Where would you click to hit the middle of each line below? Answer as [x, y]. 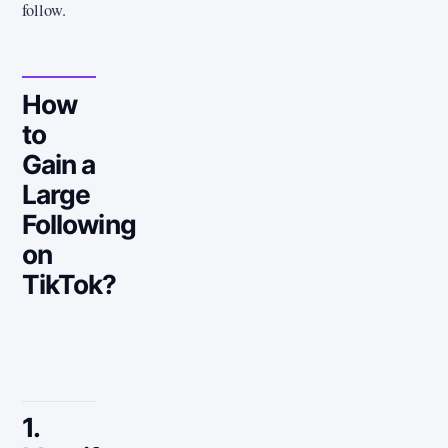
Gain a [59, 164]
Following [79, 224]
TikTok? [69, 284]
